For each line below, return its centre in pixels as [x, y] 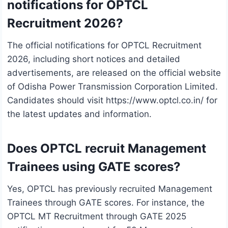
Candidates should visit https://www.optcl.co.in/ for [112, 101]
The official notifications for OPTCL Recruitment [104, 46]
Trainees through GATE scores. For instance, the [106, 203]
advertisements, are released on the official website [114, 73]
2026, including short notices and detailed [94, 59]
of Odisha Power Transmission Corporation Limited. [112, 87]
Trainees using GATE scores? [94, 167]
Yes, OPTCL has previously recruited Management [110, 189]
